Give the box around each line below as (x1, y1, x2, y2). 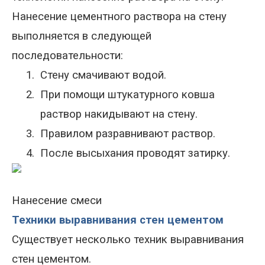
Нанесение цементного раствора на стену (12, 10, 227, 23)
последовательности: (12, 49, 123, 62)
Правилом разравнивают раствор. (40, 127, 215, 140)
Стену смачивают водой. (40, 69, 166, 82)
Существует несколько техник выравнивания (12, 233, 244, 246)
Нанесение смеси (12, 194, 102, 207)
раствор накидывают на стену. (40, 108, 198, 121)
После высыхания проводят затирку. (40, 147, 230, 160)
